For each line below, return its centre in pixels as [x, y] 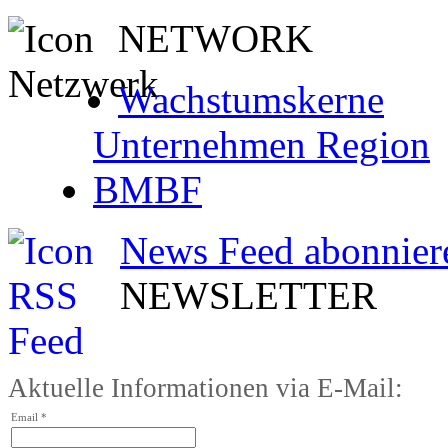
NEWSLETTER [248, 295]
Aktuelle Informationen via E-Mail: [205, 387]
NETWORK [215, 38]
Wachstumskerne [251, 99]
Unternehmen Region [261, 144]
